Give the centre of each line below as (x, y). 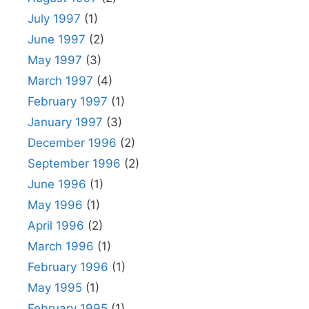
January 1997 (65, 122)
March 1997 (60, 81)
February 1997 (68, 101)
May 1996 (55, 205)
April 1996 (56, 226)
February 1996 (68, 267)
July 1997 (54, 19)
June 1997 (57, 39)
